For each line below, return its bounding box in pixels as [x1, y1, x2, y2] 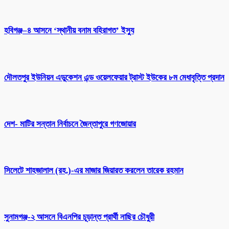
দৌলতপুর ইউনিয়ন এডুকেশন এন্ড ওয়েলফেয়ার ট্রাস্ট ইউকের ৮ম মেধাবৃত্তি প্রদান [4, 72, 224, 82]
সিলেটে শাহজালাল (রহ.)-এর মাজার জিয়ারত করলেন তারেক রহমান [4, 165, 184, 175]
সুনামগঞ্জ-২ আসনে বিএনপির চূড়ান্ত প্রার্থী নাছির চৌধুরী [4, 212, 154, 222]
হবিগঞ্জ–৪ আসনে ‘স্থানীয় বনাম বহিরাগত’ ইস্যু [4, 26, 134, 36]
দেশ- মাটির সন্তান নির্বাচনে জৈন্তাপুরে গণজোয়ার [4, 119, 136, 129]
